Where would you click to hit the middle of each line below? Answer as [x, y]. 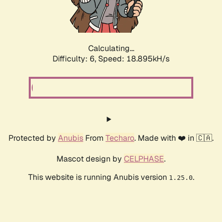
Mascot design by [90, 159]
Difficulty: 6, [75, 59]
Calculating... [111, 49]
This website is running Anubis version [98, 177]
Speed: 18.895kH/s [134, 59]
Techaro [120, 138]
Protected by [33, 138]
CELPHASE [144, 159]
